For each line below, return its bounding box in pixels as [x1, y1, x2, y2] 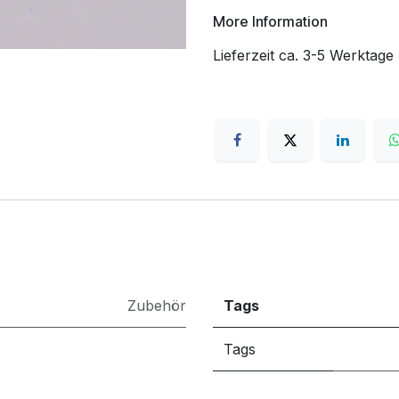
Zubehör [127, 297, 186, 315]
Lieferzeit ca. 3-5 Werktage [213, 46, 394, 64]
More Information [213, 12, 328, 30]
